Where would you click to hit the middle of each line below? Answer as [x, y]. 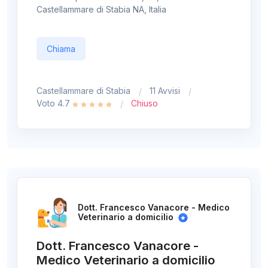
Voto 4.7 [54, 103]
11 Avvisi [165, 91]
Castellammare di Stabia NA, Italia [101, 10]
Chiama [61, 49]
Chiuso [144, 103]
